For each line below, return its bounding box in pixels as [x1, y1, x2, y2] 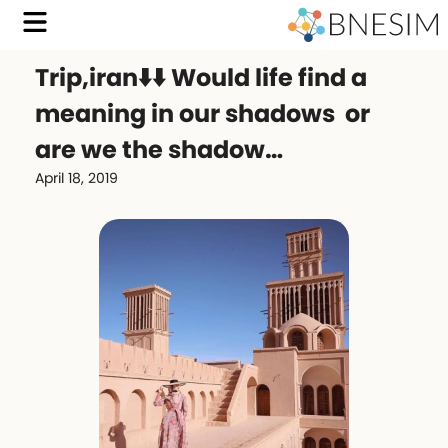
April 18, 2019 [35, 168, 118, 188]
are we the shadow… [35, 133, 283, 166]
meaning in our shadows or [35, 97, 370, 130]
